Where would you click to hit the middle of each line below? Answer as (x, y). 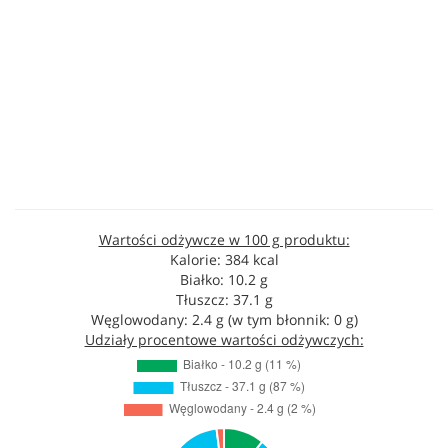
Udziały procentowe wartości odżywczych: (224, 339)
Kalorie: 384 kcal (224, 259)
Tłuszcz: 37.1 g (224, 299)
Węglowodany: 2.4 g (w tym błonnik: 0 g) (224, 319)
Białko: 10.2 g (224, 279)
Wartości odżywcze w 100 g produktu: (224, 239)
